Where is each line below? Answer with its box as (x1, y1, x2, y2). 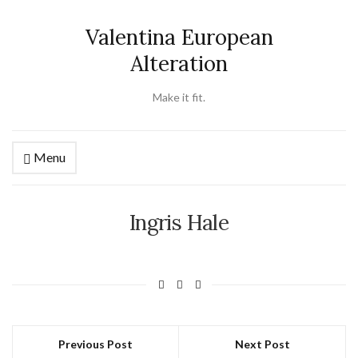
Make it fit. (153, 90, 205, 104)
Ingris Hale (129, 209, 229, 236)
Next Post (234, 337, 290, 351)
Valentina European (85, 24, 273, 50)
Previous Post (58, 337, 133, 351)
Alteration (130, 50, 228, 77)
